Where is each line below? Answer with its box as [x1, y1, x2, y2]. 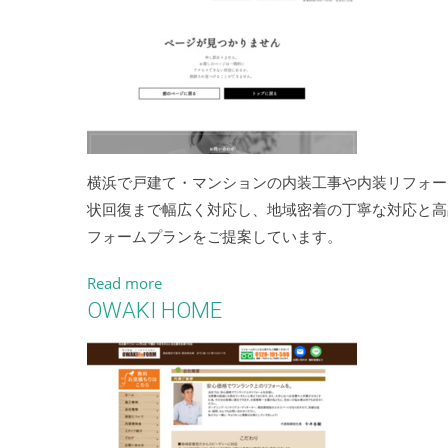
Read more [87, 273, 162, 293]
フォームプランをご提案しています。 [87, 226, 342, 246]
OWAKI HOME [87, 298, 222, 323]
